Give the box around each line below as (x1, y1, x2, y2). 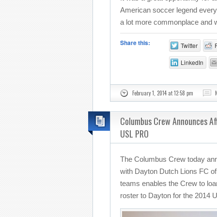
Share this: (120, 38, 150, 47)
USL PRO (120, 127, 149, 140)
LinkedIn (180, 58, 203, 66)
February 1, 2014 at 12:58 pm (132, 89, 193, 97)
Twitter (180, 41, 198, 49)
